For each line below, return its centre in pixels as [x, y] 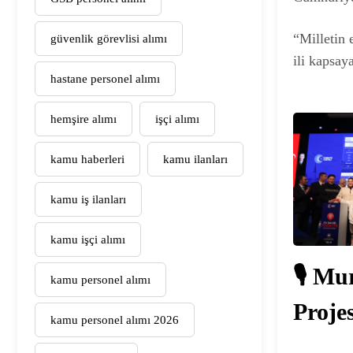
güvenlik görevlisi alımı [109, 38]
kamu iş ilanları [88, 199]
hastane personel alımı [105, 78]
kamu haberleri [87, 159]
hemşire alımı [84, 119]
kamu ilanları [195, 159]
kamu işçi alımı [88, 239]
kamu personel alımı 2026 [115, 320]
